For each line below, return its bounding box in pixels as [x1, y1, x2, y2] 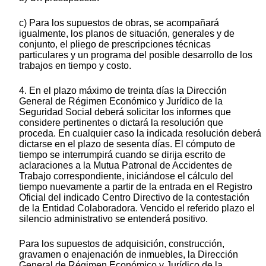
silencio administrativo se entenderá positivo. [19, 214, 208, 224]
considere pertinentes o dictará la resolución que [19, 118, 223, 128]
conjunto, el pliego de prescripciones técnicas [19, 39, 211, 50]
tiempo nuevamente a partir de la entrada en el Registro [19, 182, 252, 192]
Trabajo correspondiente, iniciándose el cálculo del [19, 171, 233, 182]
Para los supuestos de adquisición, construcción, [19, 239, 224, 249]
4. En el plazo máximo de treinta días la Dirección [19, 85, 227, 96]
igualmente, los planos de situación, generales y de [19, 28, 235, 39]
